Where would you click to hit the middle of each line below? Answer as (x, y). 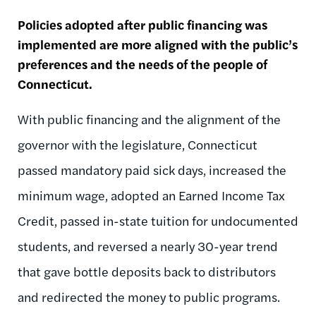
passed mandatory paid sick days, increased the (152, 170)
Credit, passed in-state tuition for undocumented (158, 221)
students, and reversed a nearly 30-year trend (148, 246)
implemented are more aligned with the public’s (158, 44)
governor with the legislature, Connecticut (138, 145)
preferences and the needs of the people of (142, 64)
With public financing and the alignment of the (149, 119)
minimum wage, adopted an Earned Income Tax (151, 195)
